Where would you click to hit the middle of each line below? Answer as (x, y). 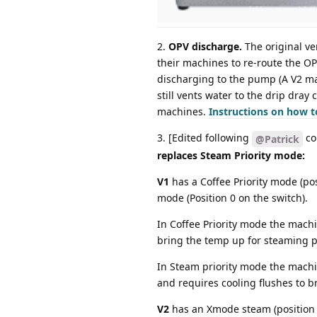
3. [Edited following (204, 137)
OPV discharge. (205, 46)
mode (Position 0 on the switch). (232, 197)
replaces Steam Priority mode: (231, 155)
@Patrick (277, 139)
